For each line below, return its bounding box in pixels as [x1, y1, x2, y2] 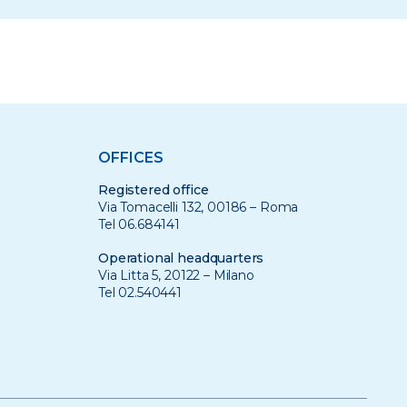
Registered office [97, 182, 209, 198]
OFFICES [97, 149, 164, 166]
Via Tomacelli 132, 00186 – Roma [97, 199, 299, 215]
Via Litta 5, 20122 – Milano [97, 267, 254, 283]
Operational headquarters [97, 250, 264, 266]
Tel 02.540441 [97, 284, 182, 301]
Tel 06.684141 [97, 216, 180, 233]
